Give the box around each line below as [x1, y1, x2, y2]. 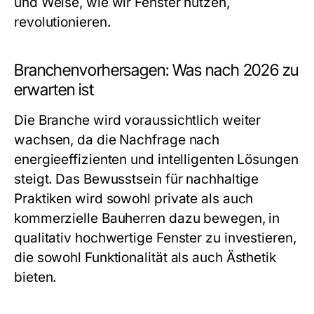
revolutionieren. [14, 14, 111, 30]
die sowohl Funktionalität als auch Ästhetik [14, 250, 276, 266]
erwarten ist [14, 80, 94, 100]
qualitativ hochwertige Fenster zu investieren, [14, 230, 296, 246]
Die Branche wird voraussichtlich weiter [14, 112, 261, 128]
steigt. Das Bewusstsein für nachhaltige [14, 171, 259, 187]
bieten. [14, 269, 57, 285]
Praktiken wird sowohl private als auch [14, 191, 254, 207]
